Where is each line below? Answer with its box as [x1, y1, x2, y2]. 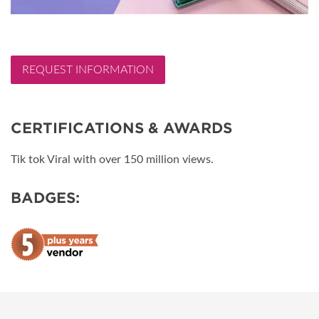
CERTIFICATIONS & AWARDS [11, 120, 232, 137]
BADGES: [11, 189, 80, 207]
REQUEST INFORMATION [22, 64, 154, 76]
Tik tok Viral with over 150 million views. [11, 154, 214, 166]
